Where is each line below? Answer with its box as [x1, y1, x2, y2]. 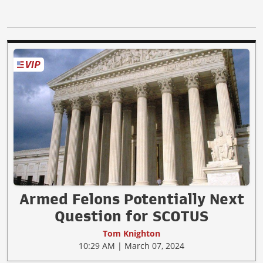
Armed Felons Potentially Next [19, 191, 244, 207]
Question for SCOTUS [55, 208, 208, 224]
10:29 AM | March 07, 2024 [79, 240, 184, 251]
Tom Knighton [103, 227, 160, 239]
